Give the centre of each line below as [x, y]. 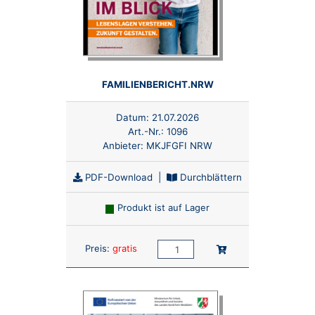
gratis [124, 249]
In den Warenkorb [265, 249]
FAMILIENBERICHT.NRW [157, 85]
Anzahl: [173, 246]
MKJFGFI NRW [179, 145]
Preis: [97, 249]
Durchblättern [210, 177]
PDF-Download [117, 177]
